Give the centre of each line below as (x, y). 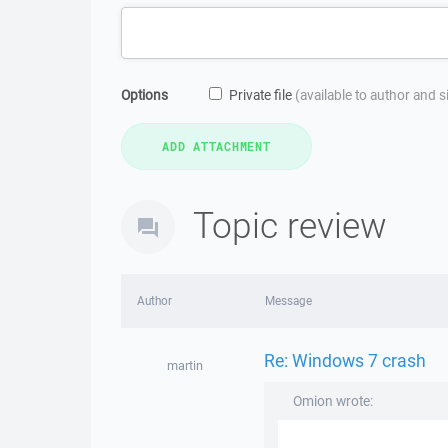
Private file (262, 95)
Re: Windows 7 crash (344, 359)
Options (144, 95)
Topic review (290, 224)
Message (288, 300)
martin (184, 365)
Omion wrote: (332, 401)
